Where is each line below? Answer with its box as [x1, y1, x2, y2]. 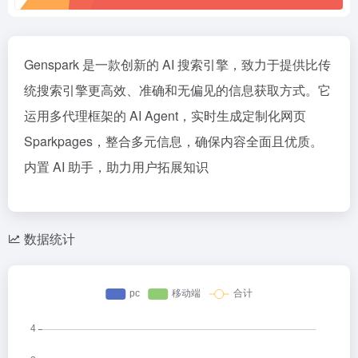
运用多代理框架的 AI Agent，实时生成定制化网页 [24, 106, 306, 125]
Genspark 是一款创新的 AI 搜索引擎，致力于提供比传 [24, 55, 331, 74]
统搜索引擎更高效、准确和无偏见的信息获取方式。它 [24, 81, 331, 99]
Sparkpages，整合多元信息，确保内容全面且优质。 [24, 132, 323, 150]
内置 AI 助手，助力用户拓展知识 [24, 157, 209, 176]
